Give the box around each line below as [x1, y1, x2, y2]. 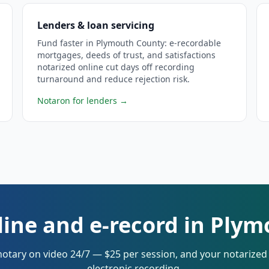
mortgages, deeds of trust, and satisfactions [37, 49, 216, 61]
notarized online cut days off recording [37, 61, 195, 73]
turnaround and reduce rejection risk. [37, 73, 190, 85]
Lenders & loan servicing [37, 19, 155, 32]
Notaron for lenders [37, 95, 118, 106]
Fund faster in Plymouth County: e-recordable [37, 37, 222, 49]
